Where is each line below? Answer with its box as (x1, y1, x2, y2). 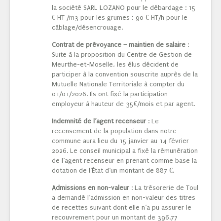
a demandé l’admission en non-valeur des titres (52, 194, 195, 202)
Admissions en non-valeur (52, 184, 129, 192)
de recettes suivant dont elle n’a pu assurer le (52, 204, 191, 212)
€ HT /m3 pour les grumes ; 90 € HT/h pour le (52, 14, 187, 22)
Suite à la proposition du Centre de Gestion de (52, 51, 192, 59)
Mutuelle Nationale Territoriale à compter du (52, 80, 184, 88)
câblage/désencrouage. (52, 24, 123, 32)
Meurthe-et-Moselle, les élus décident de (52, 61, 179, 69)
